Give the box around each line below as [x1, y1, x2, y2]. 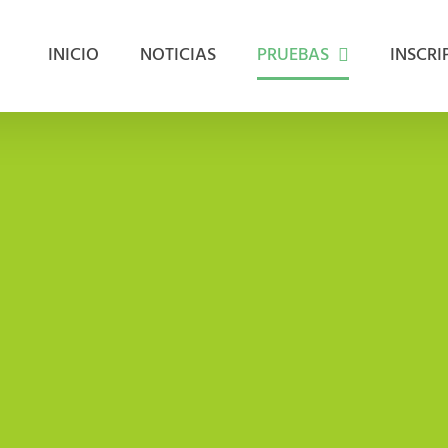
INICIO [48, 41, 100, 70]
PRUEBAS [257, 41, 330, 70]
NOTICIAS [140, 41, 217, 70]
